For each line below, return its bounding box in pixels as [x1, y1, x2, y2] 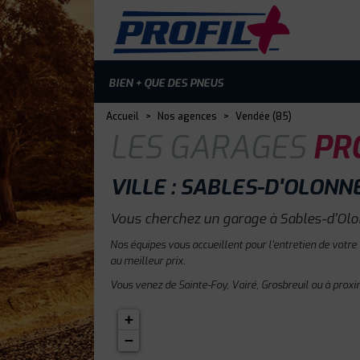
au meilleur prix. [110, 254, 186, 268]
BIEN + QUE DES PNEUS [108, 76, 223, 90]
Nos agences [157, 110, 217, 123]
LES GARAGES [110, 128, 305, 169]
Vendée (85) [235, 110, 292, 123]
